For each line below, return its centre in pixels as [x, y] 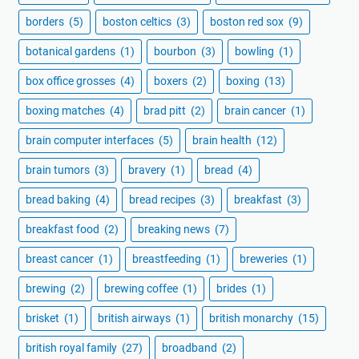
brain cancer [256, 110]
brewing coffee [142, 288]
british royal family [73, 347]
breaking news [175, 229]
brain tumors [59, 169]
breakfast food [64, 229]
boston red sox [248, 21]
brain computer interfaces [91, 140]
